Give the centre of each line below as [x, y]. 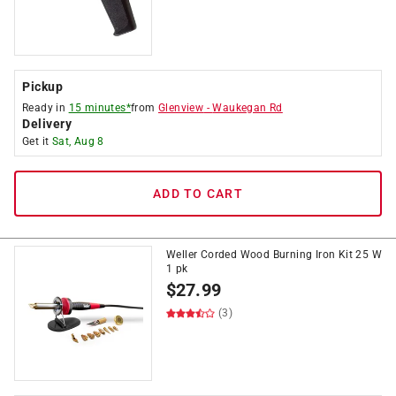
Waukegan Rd [247, 108]
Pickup [42, 87]
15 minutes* [100, 108]
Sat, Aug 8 [78, 141]
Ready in [46, 108]
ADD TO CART [198, 194]
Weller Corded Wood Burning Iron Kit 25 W [274, 255]
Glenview [181, 108]
